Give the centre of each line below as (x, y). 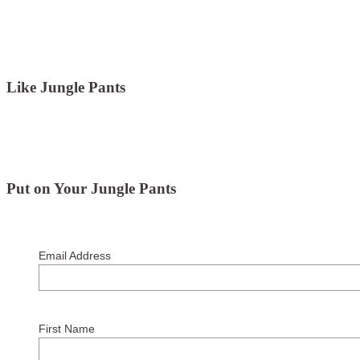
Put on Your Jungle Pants (91, 188)
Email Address (74, 256)
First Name (66, 329)
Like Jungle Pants (66, 88)
